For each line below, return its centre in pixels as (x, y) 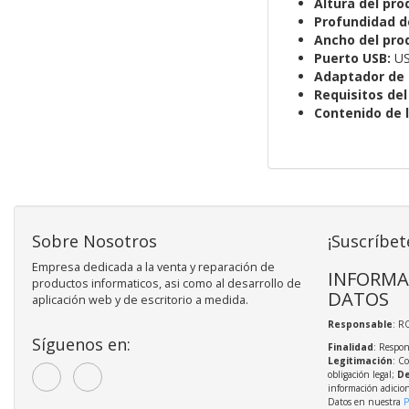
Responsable (360, 325)
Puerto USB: (352, 58)
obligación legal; (362, 375)
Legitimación (360, 361)
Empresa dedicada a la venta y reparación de (153, 267)
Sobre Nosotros (94, 241)
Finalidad (350, 347)
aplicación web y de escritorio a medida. (140, 300)
